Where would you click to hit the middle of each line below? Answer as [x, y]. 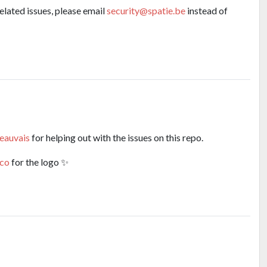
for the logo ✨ [39, 162]
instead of [207, 10]
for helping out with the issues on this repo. [117, 137]
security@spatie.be [146, 10]
